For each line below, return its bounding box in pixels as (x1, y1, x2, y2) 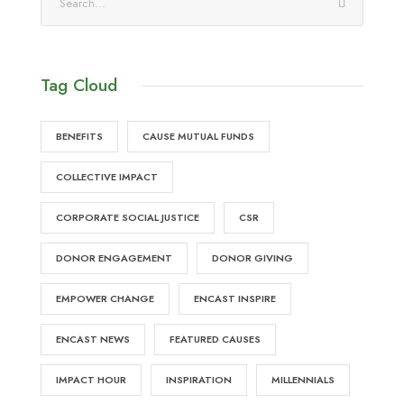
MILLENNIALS (271, 372, 335, 387)
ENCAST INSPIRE (194, 291, 276, 306)
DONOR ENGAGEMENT (56, 251, 172, 265)
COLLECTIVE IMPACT (56, 170, 158, 184)
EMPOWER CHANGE (56, 291, 154, 306)
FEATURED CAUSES (170, 332, 261, 346)
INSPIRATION (166, 372, 232, 387)
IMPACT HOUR (56, 372, 126, 387)
